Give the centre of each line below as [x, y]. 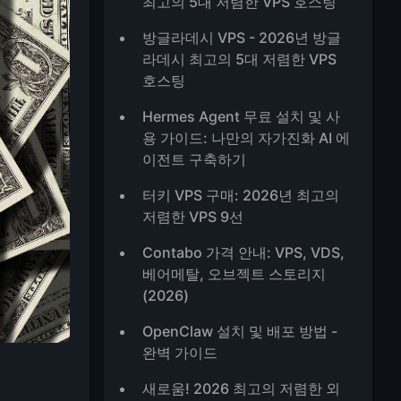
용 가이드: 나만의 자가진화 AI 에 [247, 138]
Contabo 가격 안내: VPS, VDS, [244, 252]
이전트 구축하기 [195, 159]
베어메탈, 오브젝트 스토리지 [235, 274]
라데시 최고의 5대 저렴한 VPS [240, 59]
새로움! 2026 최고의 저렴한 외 [242, 388]
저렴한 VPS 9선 [193, 217]
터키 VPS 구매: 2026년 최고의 [241, 195]
